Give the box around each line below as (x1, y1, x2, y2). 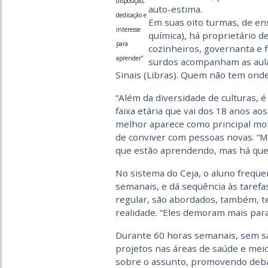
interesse (115, 25, 141, 33)
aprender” (115, 54, 143, 62)
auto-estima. (148, 3, 202, 15)
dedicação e (115, 11, 147, 19)
